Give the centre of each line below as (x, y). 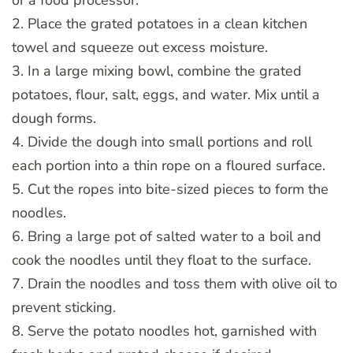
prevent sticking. (64, 307)
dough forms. (54, 118)
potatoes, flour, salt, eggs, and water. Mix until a (166, 94)
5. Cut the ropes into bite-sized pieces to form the (170, 189)
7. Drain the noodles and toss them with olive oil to (175, 283)
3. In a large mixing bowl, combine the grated (157, 71)
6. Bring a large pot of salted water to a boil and (167, 236)
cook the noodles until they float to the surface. (162, 260)
